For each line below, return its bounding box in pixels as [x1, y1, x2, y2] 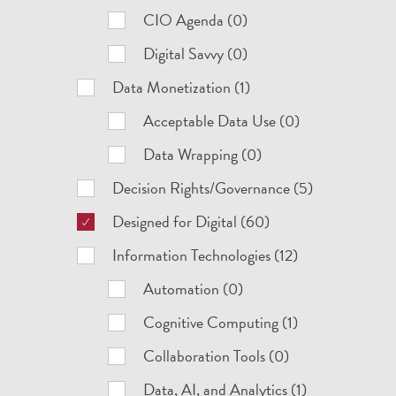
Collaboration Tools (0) [143, 344, 290, 368]
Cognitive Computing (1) [143, 310, 299, 334]
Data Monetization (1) [112, 75, 251, 99]
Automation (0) [143, 277, 244, 301]
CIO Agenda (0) [143, 8, 248, 32]
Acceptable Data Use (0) [143, 109, 301, 133]
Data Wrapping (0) [143, 142, 263, 166]
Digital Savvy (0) [143, 42, 248, 65]
